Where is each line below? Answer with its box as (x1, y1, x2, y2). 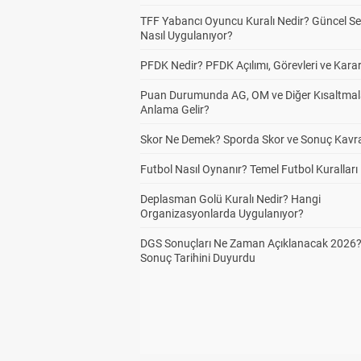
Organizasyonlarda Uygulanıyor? (140, 207, 304, 220)
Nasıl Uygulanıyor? (140, 29, 233, 42)
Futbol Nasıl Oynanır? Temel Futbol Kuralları (140, 163, 358, 176)
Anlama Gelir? (140, 103, 210, 116)
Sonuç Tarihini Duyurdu (140, 251, 255, 264)
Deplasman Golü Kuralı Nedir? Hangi (140, 193, 321, 205)
